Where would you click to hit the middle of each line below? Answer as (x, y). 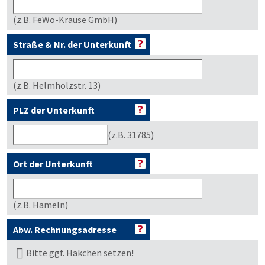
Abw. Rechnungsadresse (65, 230)
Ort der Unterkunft (53, 164)
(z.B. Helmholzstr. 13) (57, 85)
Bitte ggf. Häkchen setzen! (80, 252)
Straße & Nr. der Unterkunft (72, 44)
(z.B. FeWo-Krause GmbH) (65, 20)
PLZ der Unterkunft (54, 110)
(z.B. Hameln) (41, 205)
